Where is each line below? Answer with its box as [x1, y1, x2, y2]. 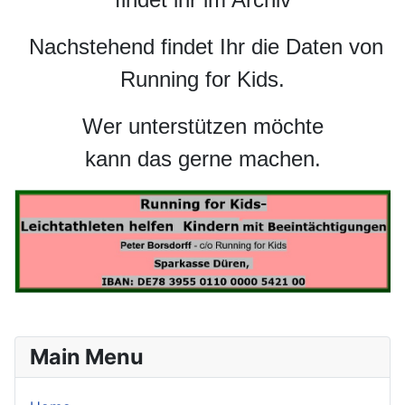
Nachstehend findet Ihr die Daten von [22, 33, 383, 59]
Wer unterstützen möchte [81, 113, 324, 138]
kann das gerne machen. [84, 146, 321, 171]
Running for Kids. [120, 66, 285, 91]
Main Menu [30, 343, 144, 370]
